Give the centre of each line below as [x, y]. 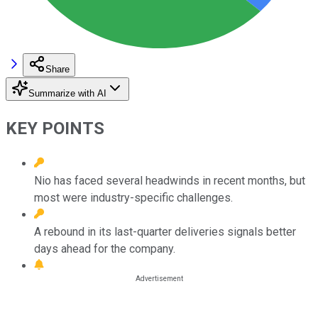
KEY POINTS [55, 128]
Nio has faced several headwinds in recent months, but [170, 180]
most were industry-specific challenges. [133, 197]
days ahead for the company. [105, 248]
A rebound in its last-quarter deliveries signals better [165, 231]
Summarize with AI [67, 93]
